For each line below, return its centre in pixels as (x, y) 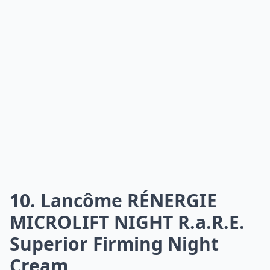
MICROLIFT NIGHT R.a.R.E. (127, 222)
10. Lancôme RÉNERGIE (113, 200)
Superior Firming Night (114, 244)
